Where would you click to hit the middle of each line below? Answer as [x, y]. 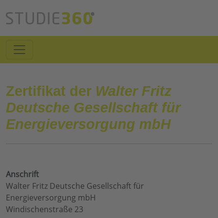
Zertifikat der [51, 91]
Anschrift [22, 174]
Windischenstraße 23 [45, 209]
